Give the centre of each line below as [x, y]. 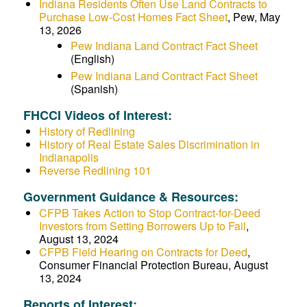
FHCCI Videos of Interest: [97, 115]
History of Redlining [87, 131]
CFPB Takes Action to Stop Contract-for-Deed [149, 213]
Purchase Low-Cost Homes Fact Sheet [133, 17]
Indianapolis [69, 157]
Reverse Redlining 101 [95, 170]
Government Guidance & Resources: [131, 197]
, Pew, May [254, 17]
